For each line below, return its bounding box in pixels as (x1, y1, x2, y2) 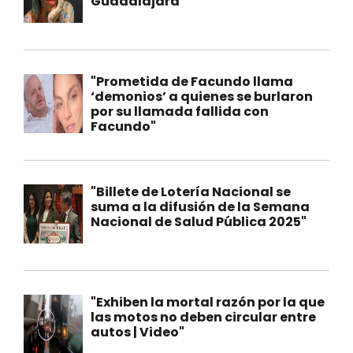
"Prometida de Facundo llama (91, 72, 293, 91)
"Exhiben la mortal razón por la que (91, 293, 325, 312)
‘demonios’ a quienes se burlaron (91, 87, 313, 106)
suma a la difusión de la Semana (91, 198, 310, 217)
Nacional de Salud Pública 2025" (91, 213, 307, 232)
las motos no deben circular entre (91, 308, 316, 327)
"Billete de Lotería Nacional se (91, 183, 291, 202)
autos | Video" (91, 323, 184, 342)
